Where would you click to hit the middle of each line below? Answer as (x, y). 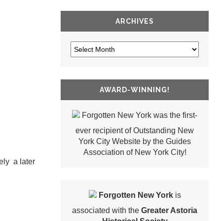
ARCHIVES (135, 21)
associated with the (107, 211)
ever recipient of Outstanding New (135, 131)
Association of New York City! (135, 152)
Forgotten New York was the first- (139, 115)
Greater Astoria (169, 211)
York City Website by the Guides (135, 142)
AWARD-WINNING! (135, 90)
